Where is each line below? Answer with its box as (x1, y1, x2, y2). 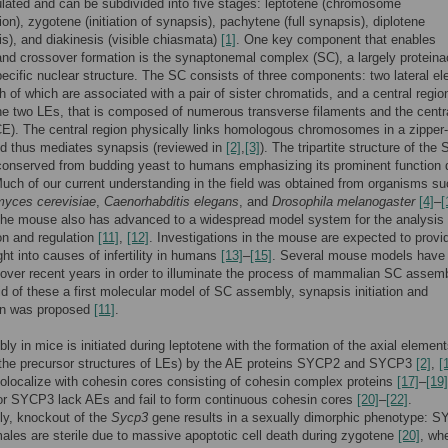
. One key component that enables (236, 32, 436, 47)
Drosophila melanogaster (272, 194, 415, 209)
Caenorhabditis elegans (104, 194, 239, 209)
